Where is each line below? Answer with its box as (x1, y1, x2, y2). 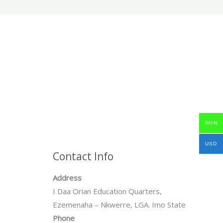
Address (53, 173, 82, 183)
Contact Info (53, 149, 113, 163)
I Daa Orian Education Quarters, (53, 186, 162, 197)
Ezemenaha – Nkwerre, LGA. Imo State (53, 200, 186, 210)
